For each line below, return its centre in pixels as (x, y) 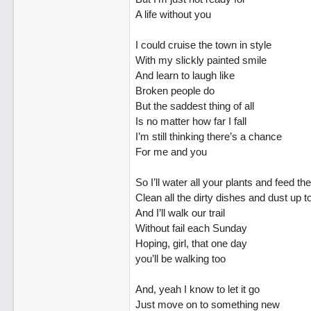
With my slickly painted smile (201, 60)
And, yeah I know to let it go (197, 289)
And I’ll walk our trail (180, 213)
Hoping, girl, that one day (191, 243)
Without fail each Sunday (191, 228)
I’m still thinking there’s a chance (208, 136)
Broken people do (175, 91)
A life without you (173, 14)
